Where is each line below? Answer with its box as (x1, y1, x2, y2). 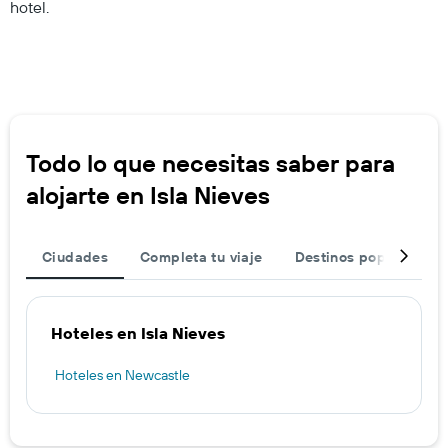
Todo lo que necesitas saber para (26, 147, 395, 178)
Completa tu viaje (140, 247, 263, 266)
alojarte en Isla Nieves (26, 179, 270, 210)
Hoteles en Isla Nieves (51, 322, 225, 343)
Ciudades (42, 247, 109, 266)
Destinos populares (294, 247, 429, 266)
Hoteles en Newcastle (55, 365, 190, 384)
